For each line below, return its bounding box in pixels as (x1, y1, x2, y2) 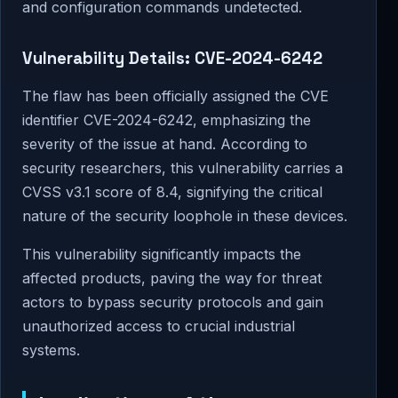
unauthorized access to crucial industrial (22, 317, 295, 336)
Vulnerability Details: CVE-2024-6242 (22, 47, 322, 68)
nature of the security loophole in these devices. (22, 207, 347, 226)
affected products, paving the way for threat (22, 269, 322, 288)
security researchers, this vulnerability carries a (22, 159, 343, 178)
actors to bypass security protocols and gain (22, 293, 323, 312)
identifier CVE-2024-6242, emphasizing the (22, 111, 311, 130)
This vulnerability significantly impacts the (22, 245, 301, 264)
